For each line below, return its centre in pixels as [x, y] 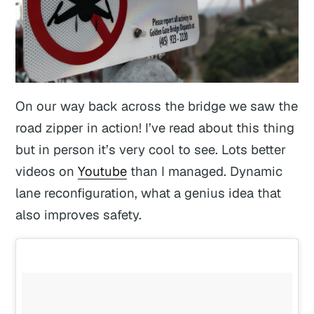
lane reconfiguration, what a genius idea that [149, 193]
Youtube [103, 171]
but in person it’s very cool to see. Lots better [151, 150]
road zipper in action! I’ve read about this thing [155, 128]
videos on [47, 171]
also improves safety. [79, 215]
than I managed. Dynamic [205, 171]
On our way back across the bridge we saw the [157, 106]
